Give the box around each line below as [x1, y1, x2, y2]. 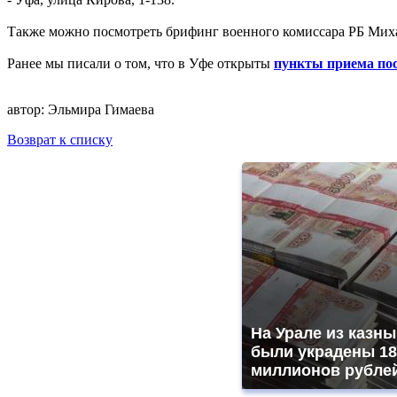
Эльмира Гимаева [48, 102, 154, 118]
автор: [7, 102, 48, 118]
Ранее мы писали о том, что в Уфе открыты [7, 56, 274, 72]
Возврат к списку [7, 132, 113, 148]
